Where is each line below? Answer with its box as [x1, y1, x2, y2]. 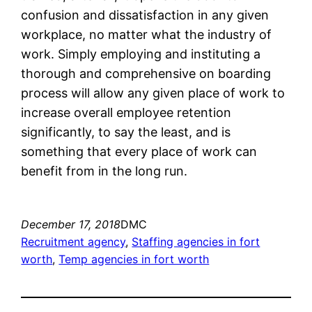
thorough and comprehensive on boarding [21, 65, 272, 81]
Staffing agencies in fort [132, 234, 260, 249]
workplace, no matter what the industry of [21, 26, 272, 42]
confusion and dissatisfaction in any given [21, 7, 270, 22]
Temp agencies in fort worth [58, 251, 210, 266]
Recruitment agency [21, 234, 126, 249]
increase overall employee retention [21, 104, 232, 120]
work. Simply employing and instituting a [21, 46, 261, 61]
